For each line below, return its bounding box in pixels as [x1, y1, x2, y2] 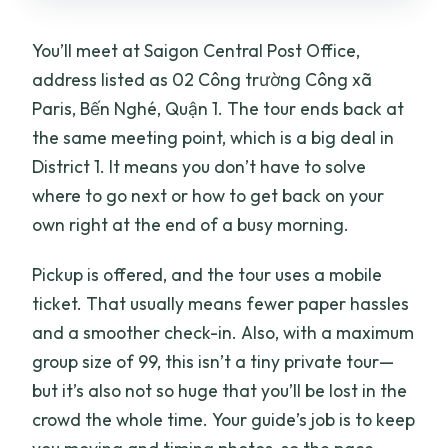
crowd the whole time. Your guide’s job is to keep [32, 407, 416, 431]
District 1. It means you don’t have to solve [32, 154, 367, 178]
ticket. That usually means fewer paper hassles [32, 291, 410, 315]
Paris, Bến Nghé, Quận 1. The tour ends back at [32, 96, 405, 120]
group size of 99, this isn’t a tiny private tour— [32, 349, 395, 373]
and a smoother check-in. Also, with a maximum [32, 320, 415, 344]
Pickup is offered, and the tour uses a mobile [32, 262, 383, 286]
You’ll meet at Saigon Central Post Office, [32, 38, 361, 62]
